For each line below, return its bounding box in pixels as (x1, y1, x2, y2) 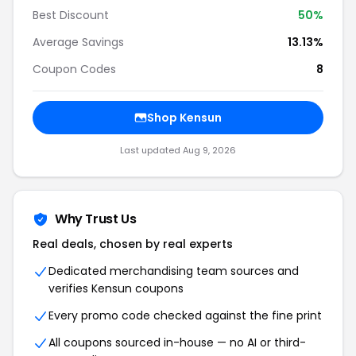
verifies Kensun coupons (48, 281, 184, 296)
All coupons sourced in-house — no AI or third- (48, 335, 306, 350)
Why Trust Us (55, 210, 137, 228)
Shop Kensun (147, 110, 222, 126)
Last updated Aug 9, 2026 (120, 144, 236, 157)
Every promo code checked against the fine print (48, 308, 322, 323)
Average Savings (33, 34, 124, 50)
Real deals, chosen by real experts (33, 236, 233, 252)
